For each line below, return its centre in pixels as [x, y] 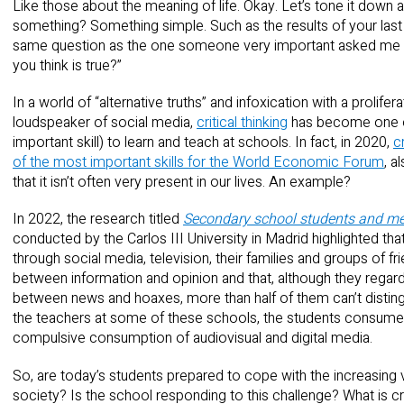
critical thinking [242, 123]
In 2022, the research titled [98, 220]
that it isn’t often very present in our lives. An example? [182, 183]
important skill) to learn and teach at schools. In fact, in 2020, [203, 143]
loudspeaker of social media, [105, 123]
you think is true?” [67, 66]
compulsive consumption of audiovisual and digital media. [193, 339]
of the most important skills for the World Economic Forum [198, 163]
